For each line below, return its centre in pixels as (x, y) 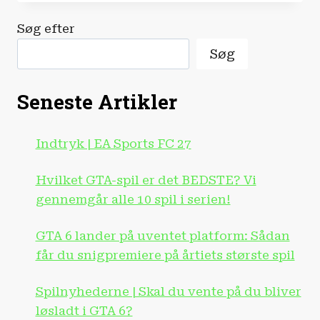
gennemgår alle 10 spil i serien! (133, 200)
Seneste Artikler (97, 102)
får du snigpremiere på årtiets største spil (165, 255)
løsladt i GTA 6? (84, 311)
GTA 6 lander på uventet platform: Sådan (162, 236)
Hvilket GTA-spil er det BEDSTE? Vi (146, 180)
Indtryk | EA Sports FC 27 (113, 144)
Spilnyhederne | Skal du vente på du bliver (168, 292)
